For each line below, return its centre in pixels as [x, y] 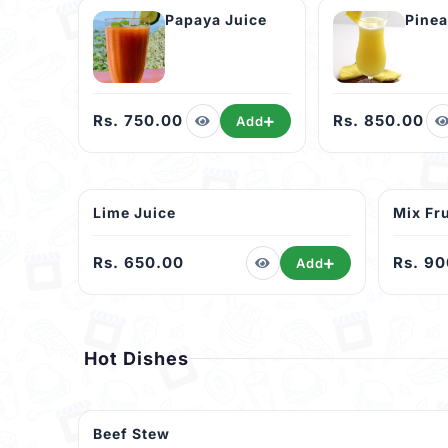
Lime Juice [134, 213]
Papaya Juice [216, 20]
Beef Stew [131, 434]
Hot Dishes [136, 359]
